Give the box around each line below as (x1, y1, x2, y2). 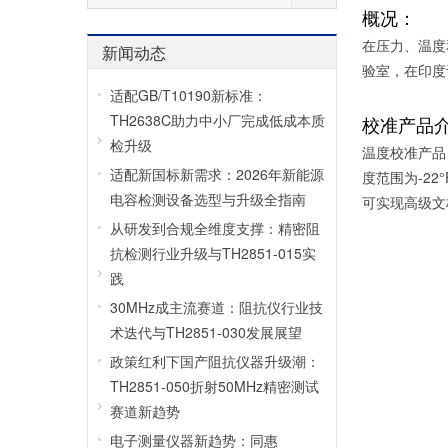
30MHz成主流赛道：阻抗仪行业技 (110, 297, 323, 317)
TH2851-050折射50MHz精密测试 (110, 376, 319, 396)
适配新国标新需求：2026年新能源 (110, 164, 324, 184)
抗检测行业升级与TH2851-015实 (110, 243, 316, 263)
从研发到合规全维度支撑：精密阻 (110, 218, 320, 238)
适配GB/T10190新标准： (110, 85, 267, 105)
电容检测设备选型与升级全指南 (110, 189, 306, 209)
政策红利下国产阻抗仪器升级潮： (110, 351, 320, 371)
